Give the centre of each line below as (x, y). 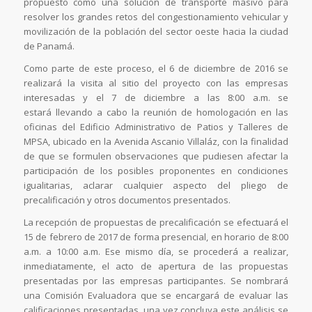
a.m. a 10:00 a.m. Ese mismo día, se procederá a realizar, (156, 251)
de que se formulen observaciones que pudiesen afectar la (156, 156)
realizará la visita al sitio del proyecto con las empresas (156, 83)
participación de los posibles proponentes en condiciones (156, 170)
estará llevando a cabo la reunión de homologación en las (156, 112)
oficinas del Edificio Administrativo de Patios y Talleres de (156, 126)
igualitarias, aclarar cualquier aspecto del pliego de (156, 185)
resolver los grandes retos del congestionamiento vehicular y (156, 16)
